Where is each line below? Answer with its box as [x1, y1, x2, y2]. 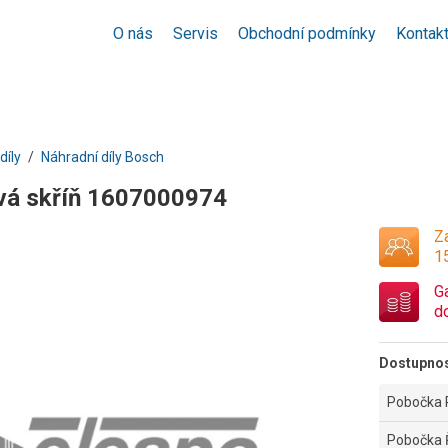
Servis [173, 24, 218, 43]
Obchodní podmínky [238, 24, 376, 43]
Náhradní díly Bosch [41, 149, 164, 165]
